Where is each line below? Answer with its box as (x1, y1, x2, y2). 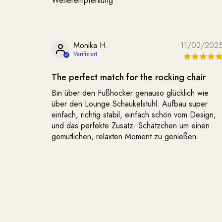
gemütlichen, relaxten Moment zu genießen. (52, 131, 199, 142)
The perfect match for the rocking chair (52, 71, 206, 84)
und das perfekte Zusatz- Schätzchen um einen (52, 120, 210, 131)
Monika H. (73, 40, 108, 51)
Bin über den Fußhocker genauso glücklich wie (52, 87, 209, 99)
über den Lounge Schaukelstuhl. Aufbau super (52, 98, 208, 110)
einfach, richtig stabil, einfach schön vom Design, (52, 109, 216, 120)
